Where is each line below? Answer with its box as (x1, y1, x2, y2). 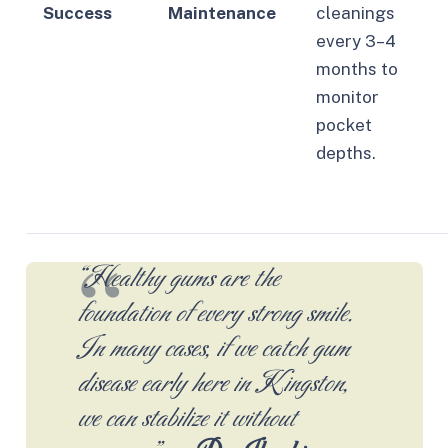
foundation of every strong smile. (76, 297, 353, 333)
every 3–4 (315, 31, 396, 52)
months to (315, 59, 398, 80)
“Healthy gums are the (76, 262, 279, 298)
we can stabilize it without (76, 402, 295, 438)
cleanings (315, 3, 395, 24)
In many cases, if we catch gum (76, 332, 349, 368)
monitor (315, 87, 379, 108)
